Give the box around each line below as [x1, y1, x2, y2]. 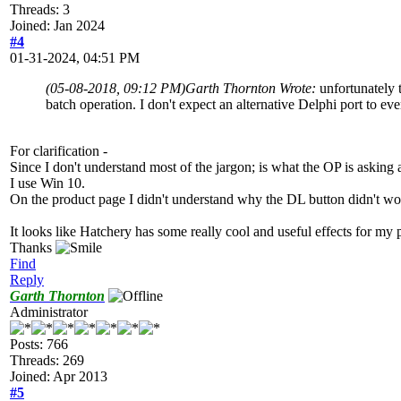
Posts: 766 [10, 336, 68, 352]
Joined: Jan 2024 [10, 17, 105, 33]
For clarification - [10, 142, 107, 158]
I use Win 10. [10, 175, 85, 191]
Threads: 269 [10, 352, 84, 368]
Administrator [10, 303, 88, 320]
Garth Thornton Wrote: [185, 80, 320, 96]
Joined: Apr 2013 [10, 368, 107, 384]
